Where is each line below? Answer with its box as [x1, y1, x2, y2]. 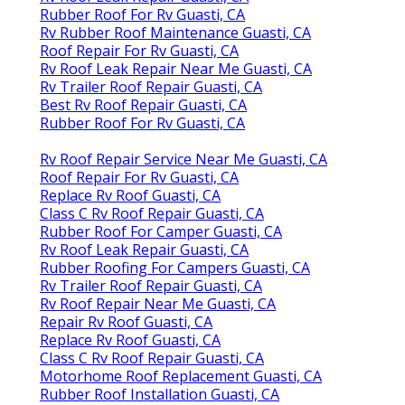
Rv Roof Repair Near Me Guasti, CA [40, 293, 276, 314]
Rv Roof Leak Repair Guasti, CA [40, 239, 249, 259]
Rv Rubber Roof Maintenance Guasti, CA [40, 22, 311, 42]
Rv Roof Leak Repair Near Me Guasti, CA [40, 58, 312, 79]
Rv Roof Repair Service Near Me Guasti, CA [40, 148, 327, 169]
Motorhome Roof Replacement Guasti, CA [40, 365, 322, 386]
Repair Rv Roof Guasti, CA [40, 311, 212, 332]
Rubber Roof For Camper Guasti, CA [40, 221, 282, 241]
